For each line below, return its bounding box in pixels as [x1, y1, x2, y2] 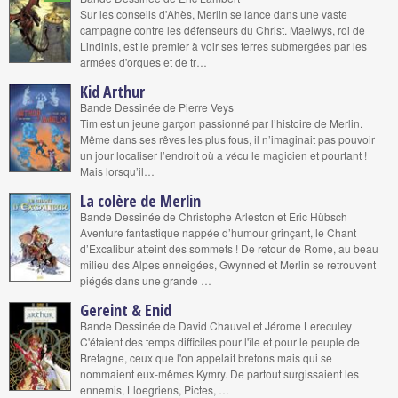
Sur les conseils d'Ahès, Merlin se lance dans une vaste [80, 6, 347, 21]
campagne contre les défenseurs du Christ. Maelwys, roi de [80, 22, 365, 37]
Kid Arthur [80, 81, 145, 102]
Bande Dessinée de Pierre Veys [80, 99, 234, 115]
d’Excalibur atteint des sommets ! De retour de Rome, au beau [80, 241, 378, 256]
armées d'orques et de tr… [80, 54, 207, 69]
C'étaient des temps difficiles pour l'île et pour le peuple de [80, 334, 360, 349]
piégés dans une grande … [80, 273, 211, 288]
